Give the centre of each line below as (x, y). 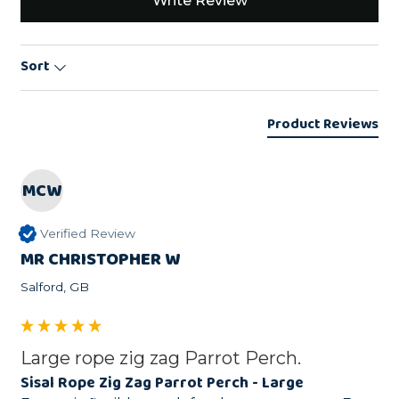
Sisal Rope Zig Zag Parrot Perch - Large (162, 383)
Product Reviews (323, 124)
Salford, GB (55, 286)
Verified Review (87, 234)
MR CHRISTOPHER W (100, 259)
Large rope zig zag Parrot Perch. (161, 358)
